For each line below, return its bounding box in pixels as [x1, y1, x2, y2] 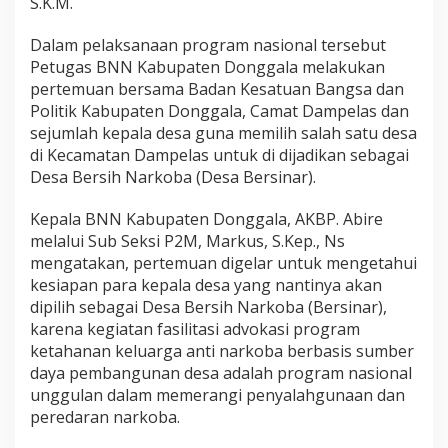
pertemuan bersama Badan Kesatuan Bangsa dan [30, 78, 404, 101]
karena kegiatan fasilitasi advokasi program [30, 318, 360, 341]
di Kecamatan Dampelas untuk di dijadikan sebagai [30, 144, 409, 167]
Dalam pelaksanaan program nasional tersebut [30, 34, 386, 57]
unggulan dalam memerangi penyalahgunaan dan [30, 384, 405, 407]
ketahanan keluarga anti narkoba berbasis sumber [30, 340, 414, 363]
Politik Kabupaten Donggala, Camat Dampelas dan [30, 100, 409, 123]
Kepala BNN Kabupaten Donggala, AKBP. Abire [30, 208, 383, 231]
